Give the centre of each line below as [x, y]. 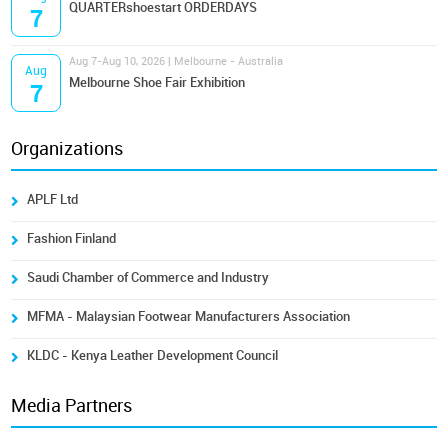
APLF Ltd [53, 199]
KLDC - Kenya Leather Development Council [153, 355]
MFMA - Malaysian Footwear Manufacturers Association [189, 316]
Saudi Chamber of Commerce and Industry [148, 277]
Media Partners [72, 406]
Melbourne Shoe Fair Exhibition [157, 82]
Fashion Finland [72, 238]
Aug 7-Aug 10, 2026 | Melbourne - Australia [176, 61]
